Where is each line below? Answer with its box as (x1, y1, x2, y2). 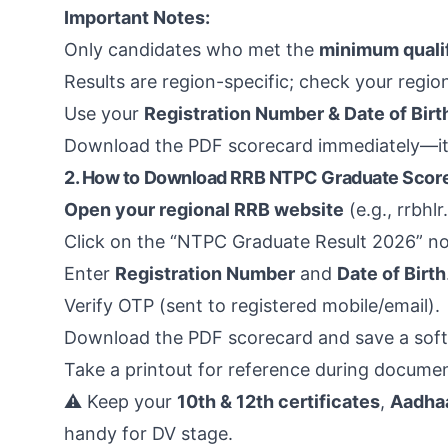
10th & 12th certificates (177, 391, 380, 412)
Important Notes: (64, 7, 210, 28)
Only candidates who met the (64, 39, 319, 60)
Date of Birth (337, 263, 446, 284)
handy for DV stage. (64, 423, 233, 444)
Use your (64, 103, 144, 124)
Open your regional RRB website (64, 199, 344, 220)
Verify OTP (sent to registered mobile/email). (64, 295, 440, 316)
